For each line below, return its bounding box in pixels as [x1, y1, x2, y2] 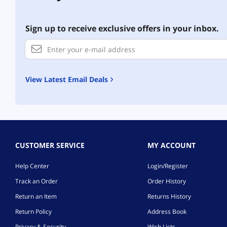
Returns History [147, 192, 191, 201]
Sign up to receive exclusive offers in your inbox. [25, 23, 219, 34]
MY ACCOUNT [147, 140, 196, 150]
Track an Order [15, 177, 58, 186]
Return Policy [15, 207, 52, 216]
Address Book [147, 207, 186, 216]
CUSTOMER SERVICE [15, 140, 85, 150]
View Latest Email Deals [30, 74, 108, 85]
